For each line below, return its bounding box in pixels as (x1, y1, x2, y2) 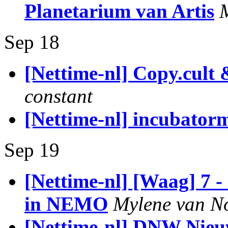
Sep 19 (4, 139, 60, 161)
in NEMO (24, 193, 108, 215)
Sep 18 (4, 31, 60, 53)
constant (24, 85, 93, 107)
